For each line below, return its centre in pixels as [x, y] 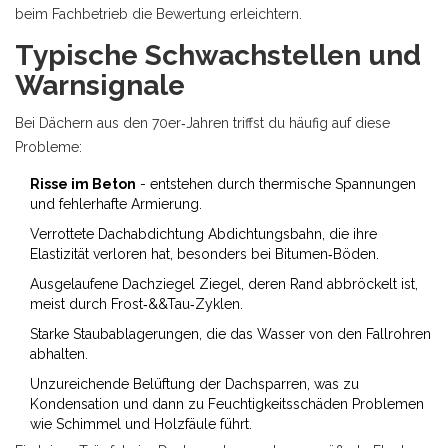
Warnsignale [100, 85]
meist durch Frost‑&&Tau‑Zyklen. [136, 304]
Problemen [388, 404]
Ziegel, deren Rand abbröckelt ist [307, 284]
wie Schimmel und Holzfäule [123, 424]
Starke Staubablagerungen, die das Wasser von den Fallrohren [230, 334]
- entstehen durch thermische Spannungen [276, 184]
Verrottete [64, 234]
